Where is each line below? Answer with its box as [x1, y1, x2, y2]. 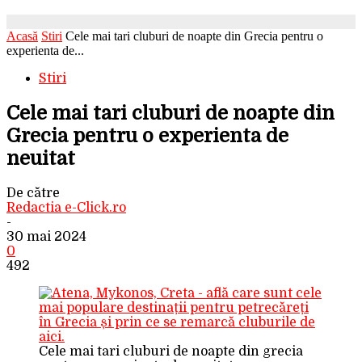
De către [6, 185, 60, 200]
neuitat [6, 146, 75, 170]
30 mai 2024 [6, 229, 86, 244]
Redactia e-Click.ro [6, 200, 126, 215]
